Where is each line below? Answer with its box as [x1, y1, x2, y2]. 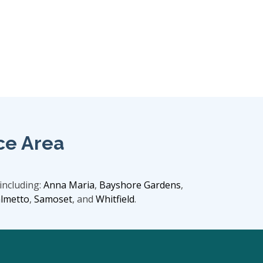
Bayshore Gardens [99, 178, 181, 191]
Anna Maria [43, 178, 95, 191]
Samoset [34, 193, 72, 205]
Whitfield [96, 193, 134, 205]
